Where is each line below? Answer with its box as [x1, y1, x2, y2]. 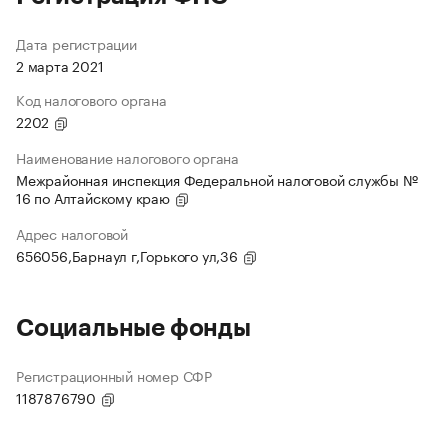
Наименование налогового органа [16, 146, 239, 169]
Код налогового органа [16, 88, 167, 111]
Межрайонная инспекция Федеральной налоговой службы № [16, 168, 418, 191]
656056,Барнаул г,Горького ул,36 [16, 244, 242, 267]
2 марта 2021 [16, 54, 104, 77]
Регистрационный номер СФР [16, 364, 212, 387]
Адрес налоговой [16, 222, 128, 245]
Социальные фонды [16, 316, 251, 341]
